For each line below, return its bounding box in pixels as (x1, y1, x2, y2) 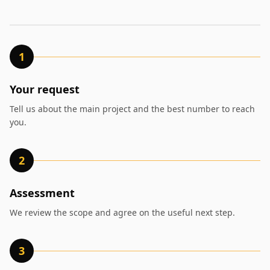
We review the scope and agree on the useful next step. (10, 207, 235, 218)
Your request (10, 82, 80, 96)
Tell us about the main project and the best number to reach (10, 103, 255, 115)
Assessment (10, 186, 75, 200)
